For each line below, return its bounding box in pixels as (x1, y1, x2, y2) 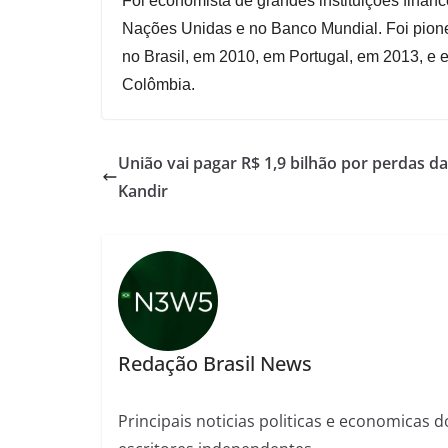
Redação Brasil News (117, 349, 312, 377)
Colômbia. (122, 76, 195, 94)
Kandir (118, 180, 168, 203)
